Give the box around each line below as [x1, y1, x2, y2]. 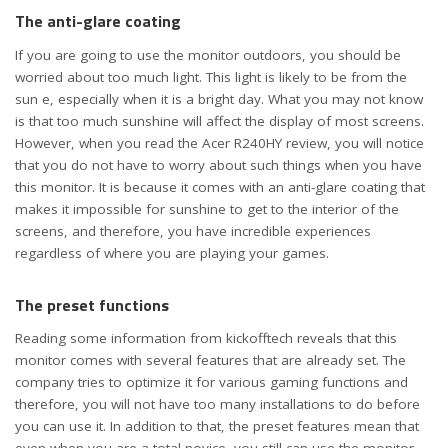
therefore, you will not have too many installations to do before [15, 394, 420, 413]
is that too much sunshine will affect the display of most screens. [15, 111, 424, 130]
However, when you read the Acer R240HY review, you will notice [15, 133, 424, 152]
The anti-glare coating [15, 9, 181, 34]
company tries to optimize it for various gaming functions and [15, 372, 408, 391]
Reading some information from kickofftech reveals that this [15, 328, 397, 347]
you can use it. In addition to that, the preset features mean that [15, 416, 419, 435]
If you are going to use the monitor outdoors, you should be [15, 45, 401, 64]
